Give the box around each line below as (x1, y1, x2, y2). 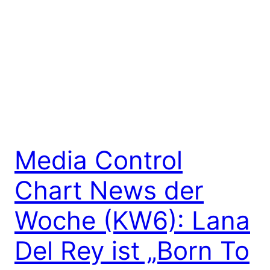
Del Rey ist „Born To (14, 235, 250, 266)
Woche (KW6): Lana (14, 205, 250, 236)
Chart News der (14, 175, 204, 206)
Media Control (14, 145, 183, 175)
